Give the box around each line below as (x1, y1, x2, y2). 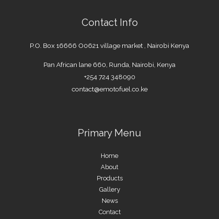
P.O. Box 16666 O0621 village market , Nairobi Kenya (30, 42, 189, 50)
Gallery (99, 186, 120, 194)
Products (96, 175, 123, 182)
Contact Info (81, 17, 138, 28)
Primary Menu (78, 127, 141, 139)
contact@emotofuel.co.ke (71, 85, 148, 93)
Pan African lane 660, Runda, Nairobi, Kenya (44, 60, 175, 68)
